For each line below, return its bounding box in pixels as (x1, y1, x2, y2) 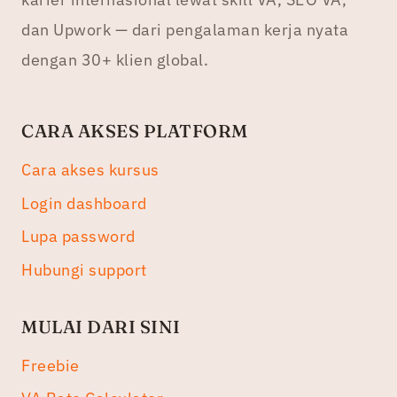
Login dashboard (21, 192, 147, 214)
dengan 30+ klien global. (21, 50, 208, 71)
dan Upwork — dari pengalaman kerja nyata (21, 19, 348, 41)
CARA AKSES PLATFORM (21, 120, 248, 143)
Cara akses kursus (21, 160, 160, 181)
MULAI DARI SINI (21, 315, 181, 338)
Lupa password (21, 226, 136, 247)
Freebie (21, 354, 80, 376)
